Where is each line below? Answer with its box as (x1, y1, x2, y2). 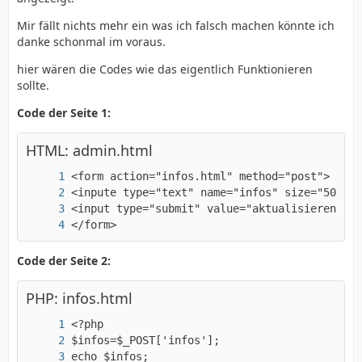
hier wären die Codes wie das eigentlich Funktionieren (17, 61, 313, 77)
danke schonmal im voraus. (17, 34, 166, 49)
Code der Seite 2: (17, 253, 111, 268)
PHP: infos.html (26, 288, 133, 308)
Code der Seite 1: (17, 105, 111, 120)
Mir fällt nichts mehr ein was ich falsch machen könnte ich (17, 18, 335, 33)
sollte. (17, 78, 49, 93)
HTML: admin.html (26, 141, 153, 160)
